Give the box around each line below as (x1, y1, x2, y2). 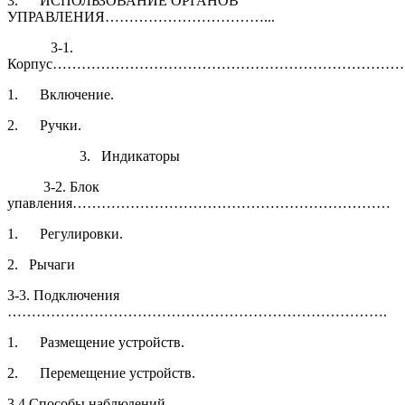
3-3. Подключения (7, 287, 119, 304)
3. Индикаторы (7, 148, 180, 165)
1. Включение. (7, 87, 114, 103)
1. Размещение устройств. (7, 334, 184, 351)
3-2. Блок (7, 179, 99, 195)
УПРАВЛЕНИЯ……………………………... (7, 9, 275, 25)
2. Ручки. (7, 118, 81, 134)
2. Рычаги (7, 257, 75, 273)
